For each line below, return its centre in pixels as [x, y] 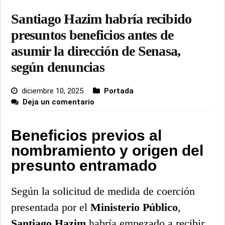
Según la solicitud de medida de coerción [103, 191]
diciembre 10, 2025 [53, 91]
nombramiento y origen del [107, 150]
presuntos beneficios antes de [92, 35]
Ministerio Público [134, 207]
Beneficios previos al [87, 135]
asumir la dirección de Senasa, [96, 51]
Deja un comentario [59, 102]
